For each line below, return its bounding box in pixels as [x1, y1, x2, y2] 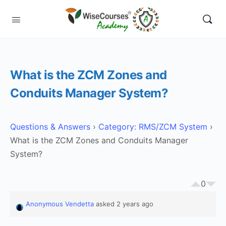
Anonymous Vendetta [26, 200, 94, 208]
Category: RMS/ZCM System [98, 122, 207, 132]
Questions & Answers [10, 122, 90, 132]
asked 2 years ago [94, 200, 153, 208]
